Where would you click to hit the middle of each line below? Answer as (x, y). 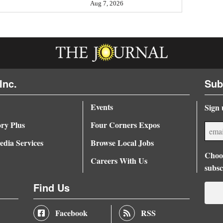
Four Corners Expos (125, 124)
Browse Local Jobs (122, 142)
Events (102, 107)
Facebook (71, 213)
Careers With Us (119, 160)
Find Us (52, 187)
